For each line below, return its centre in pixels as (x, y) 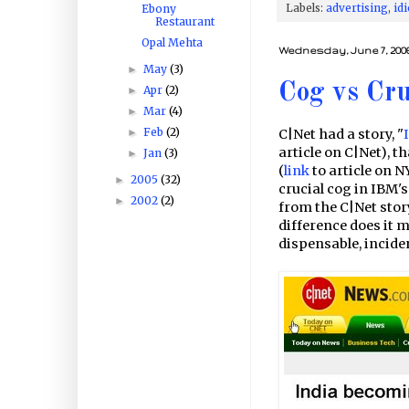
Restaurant (184, 21)
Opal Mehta (172, 42)
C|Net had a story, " (341, 134)
